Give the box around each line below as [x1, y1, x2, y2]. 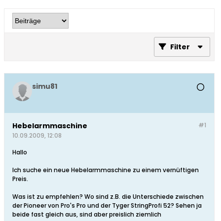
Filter [170, 42, 190, 52]
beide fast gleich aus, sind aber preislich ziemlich [12, 210, 161, 219]
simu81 [32, 81, 57, 92]
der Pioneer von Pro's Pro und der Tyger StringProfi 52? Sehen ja [12, 201, 202, 210]
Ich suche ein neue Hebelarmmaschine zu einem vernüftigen [12, 166, 199, 175]
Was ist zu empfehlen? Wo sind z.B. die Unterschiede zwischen [12, 192, 204, 201]
